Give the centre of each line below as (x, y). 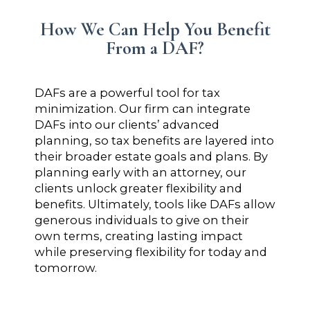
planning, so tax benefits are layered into (154, 140)
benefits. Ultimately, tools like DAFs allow (155, 204)
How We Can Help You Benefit (155, 29)
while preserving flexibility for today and (151, 252)
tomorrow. (66, 267)
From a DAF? (155, 48)
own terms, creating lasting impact (139, 236)
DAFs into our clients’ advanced (127, 124)
